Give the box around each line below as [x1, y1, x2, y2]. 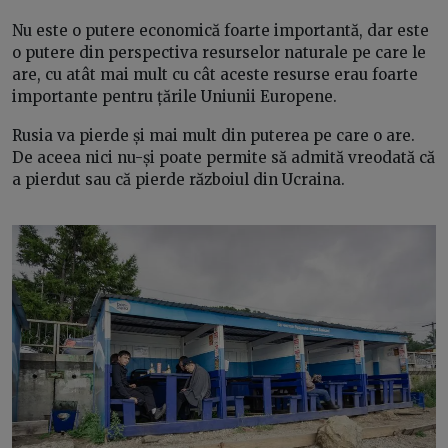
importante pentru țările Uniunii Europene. [12, 86, 341, 106]
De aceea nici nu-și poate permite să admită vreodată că [12, 147, 435, 167]
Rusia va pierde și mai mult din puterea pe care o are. [12, 125, 415, 145]
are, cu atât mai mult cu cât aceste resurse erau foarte [12, 64, 418, 84]
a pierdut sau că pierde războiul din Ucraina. [12, 169, 349, 189]
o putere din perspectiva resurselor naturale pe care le [12, 42, 426, 62]
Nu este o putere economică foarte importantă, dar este [12, 20, 429, 40]
